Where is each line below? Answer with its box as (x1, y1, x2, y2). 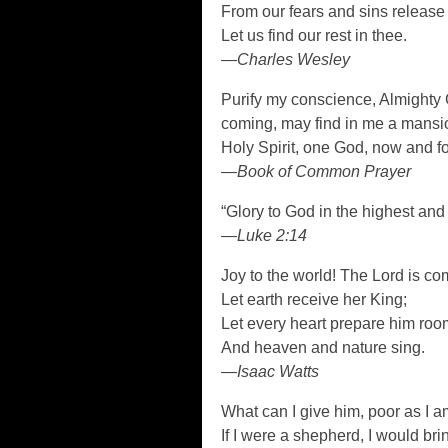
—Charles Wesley (220, 51, 350, 69)
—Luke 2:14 (220, 227, 307, 245)
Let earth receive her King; (220, 291, 407, 309)
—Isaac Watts (220, 363, 319, 381)
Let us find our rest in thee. (220, 27, 407, 45)
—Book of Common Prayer (220, 163, 411, 181)
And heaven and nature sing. (220, 339, 425, 357)
